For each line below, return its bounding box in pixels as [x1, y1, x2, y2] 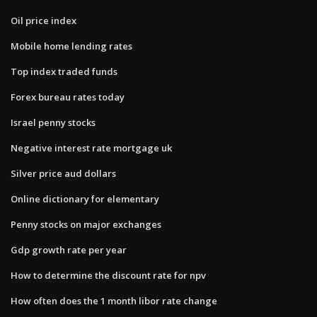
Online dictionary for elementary [11, 192, 159, 205]
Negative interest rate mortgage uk [11, 141, 172, 154]
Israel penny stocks [11, 115, 96, 129]
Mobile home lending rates [11, 39, 132, 52]
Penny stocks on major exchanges [11, 217, 161, 231]
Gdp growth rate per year [11, 243, 127, 256]
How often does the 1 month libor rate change [11, 294, 217, 307]
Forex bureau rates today [11, 90, 125, 103]
